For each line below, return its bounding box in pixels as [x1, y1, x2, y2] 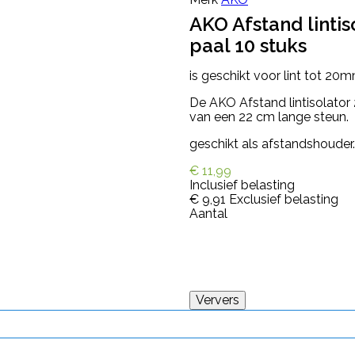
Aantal [189, 206, 227, 221]
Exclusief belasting [229, 192, 338, 207]
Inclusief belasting [189, 177, 295, 193]
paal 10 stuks [189, 34, 307, 57]
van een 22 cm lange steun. [189, 109, 349, 124]
